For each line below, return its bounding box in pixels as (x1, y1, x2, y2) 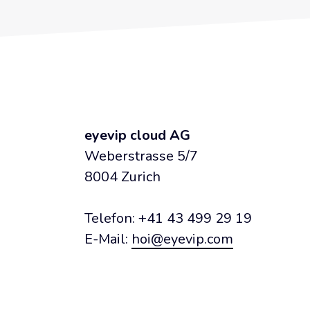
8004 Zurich (84, 167, 161, 186)
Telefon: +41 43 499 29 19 (84, 209, 252, 228)
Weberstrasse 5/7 (84, 147, 198, 165)
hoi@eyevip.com (131, 230, 233, 248)
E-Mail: (84, 230, 131, 248)
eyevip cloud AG (84, 126, 190, 145)
